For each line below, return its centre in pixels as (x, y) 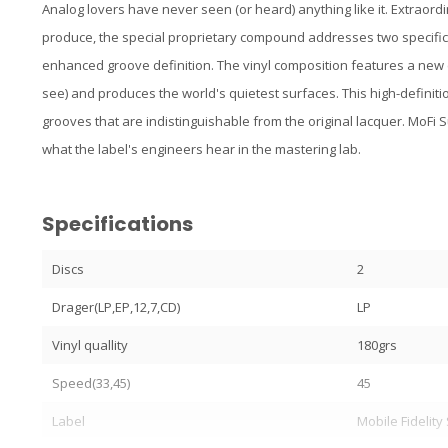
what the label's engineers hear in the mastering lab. (201, 149)
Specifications (117, 224)
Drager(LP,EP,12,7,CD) (116, 307)
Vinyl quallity (90, 345)
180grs (377, 345)
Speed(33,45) (91, 383)
